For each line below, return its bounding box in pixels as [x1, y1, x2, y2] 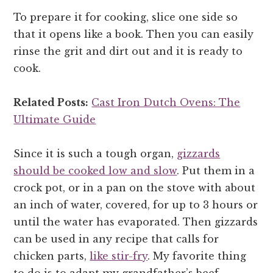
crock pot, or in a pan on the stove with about [13, 182, 256, 194]
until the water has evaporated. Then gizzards [13, 216, 258, 229]
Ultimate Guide [13, 113, 96, 126]
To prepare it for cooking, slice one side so [13, 11, 238, 24]
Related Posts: [13, 96, 89, 109]
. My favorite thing [147, 250, 247, 263]
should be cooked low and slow [13, 165, 177, 177]
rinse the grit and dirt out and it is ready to [13, 45, 243, 58]
